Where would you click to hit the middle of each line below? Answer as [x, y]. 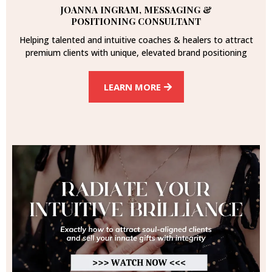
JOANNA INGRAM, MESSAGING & [136, 10]
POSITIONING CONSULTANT [136, 22]
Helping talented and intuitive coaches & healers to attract [136, 40]
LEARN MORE [132, 87]
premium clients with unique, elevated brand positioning [136, 53]
